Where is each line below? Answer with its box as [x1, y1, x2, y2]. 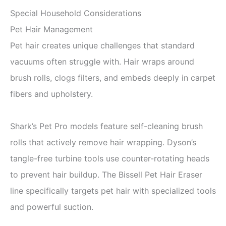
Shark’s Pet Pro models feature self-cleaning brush [10, 121, 203, 131]
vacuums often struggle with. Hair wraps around [10, 56, 194, 67]
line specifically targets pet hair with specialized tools [10, 185, 216, 196]
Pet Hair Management [10, 24, 93, 34]
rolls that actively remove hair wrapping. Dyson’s [10, 137, 196, 147]
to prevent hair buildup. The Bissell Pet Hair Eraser [10, 169, 202, 180]
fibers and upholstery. [10, 88, 93, 99]
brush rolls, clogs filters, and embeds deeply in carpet [10, 72, 215, 83]
